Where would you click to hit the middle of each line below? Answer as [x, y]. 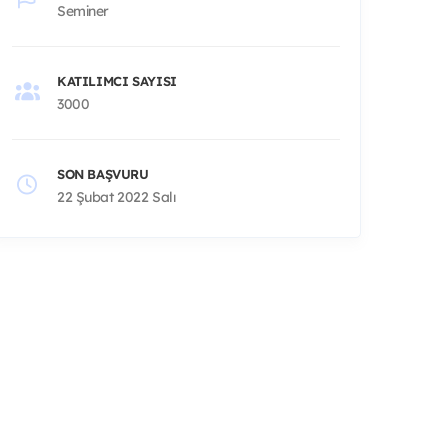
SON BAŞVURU [103, 173]
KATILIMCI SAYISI [117, 80]
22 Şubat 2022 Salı [116, 196]
